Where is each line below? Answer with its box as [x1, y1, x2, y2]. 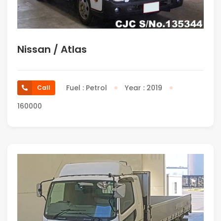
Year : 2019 [125, 82, 162, 93]
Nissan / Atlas [17, 42, 87, 56]
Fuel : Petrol [66, 82, 107, 93]
